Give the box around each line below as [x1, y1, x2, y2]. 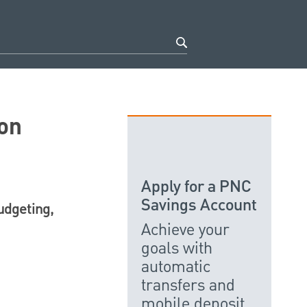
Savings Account [141, 194, 257, 217]
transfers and [141, 274, 235, 297]
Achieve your [141, 219, 230, 241]
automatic [141, 256, 210, 278]
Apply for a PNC [141, 175, 251, 199]
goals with [141, 237, 212, 260]
